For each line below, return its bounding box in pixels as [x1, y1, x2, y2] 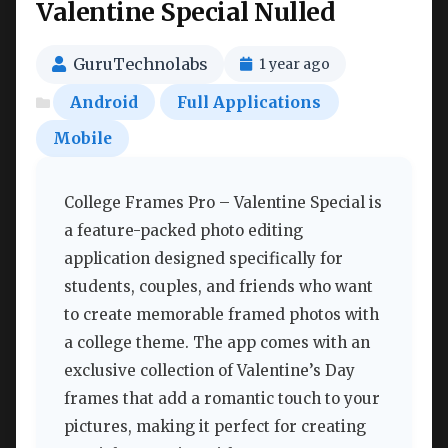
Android [70, 92, 139, 112]
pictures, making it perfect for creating [64, 417, 366, 437]
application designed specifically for [64, 249, 343, 269]
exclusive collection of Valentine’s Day [64, 361, 355, 381]
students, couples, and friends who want [64, 277, 373, 297]
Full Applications [177, 92, 322, 112]
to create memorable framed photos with [64, 305, 379, 325]
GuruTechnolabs [73, 53, 208, 74]
